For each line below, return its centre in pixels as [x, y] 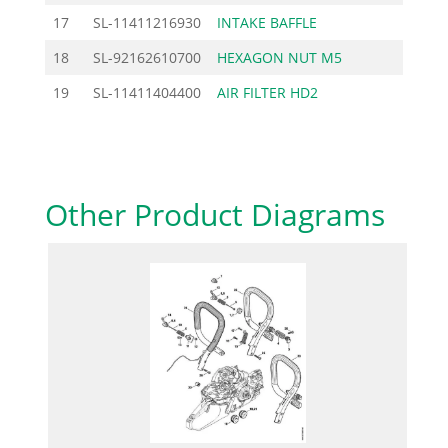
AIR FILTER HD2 [267, 92]
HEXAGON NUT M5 [279, 57]
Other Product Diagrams [214, 214]
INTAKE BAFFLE [266, 22]
